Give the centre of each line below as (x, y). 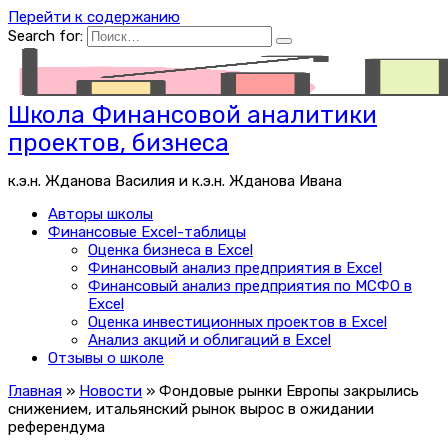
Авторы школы (100, 214)
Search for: (45, 36)
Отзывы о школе (106, 358)
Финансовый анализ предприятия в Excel (235, 268)
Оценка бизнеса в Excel (170, 250)
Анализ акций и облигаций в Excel (209, 340)
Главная (35, 391)
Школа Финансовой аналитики (192, 115)
